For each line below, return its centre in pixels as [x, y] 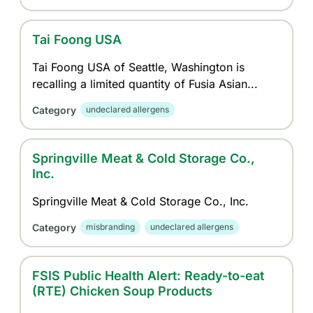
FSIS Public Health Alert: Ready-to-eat [148, 276]
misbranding [111, 227]
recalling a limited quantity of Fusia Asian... [145, 84]
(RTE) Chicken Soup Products [123, 291]
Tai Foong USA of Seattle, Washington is [139, 67]
